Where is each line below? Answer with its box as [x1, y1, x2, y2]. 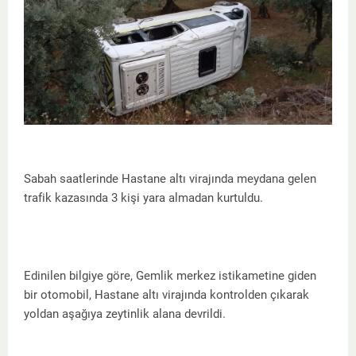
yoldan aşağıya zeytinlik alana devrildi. [24, 306, 226, 321]
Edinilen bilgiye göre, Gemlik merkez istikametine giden [24, 268, 316, 283]
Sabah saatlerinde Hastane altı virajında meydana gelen [24, 171, 316, 186]
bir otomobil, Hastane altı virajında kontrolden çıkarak [24, 287, 309, 302]
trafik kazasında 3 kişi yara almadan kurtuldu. [24, 190, 263, 205]
